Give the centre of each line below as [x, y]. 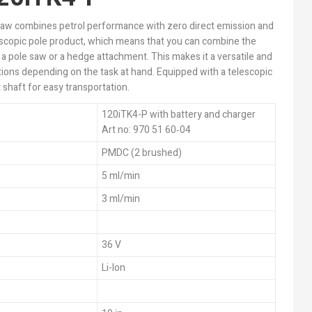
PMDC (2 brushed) [141, 153]
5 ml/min [120, 175]
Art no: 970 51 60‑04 [146, 130]
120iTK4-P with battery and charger [178, 114]
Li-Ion [113, 267]
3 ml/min [120, 198]
